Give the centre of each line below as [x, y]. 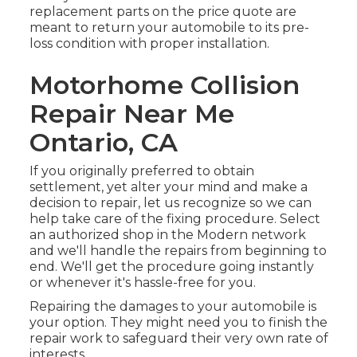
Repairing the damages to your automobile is [173, 307]
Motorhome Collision [164, 85]
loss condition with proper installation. [149, 44]
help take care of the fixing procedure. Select [175, 219]
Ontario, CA [103, 143]
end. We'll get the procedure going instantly [171, 267]
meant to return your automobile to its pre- [169, 28]
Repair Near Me [131, 114]
